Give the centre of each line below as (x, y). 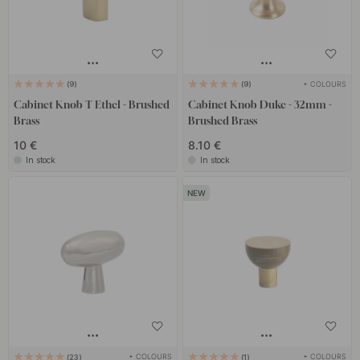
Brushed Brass (222, 120)
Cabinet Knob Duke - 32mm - (260, 104)
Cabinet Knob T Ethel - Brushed (92, 104)
